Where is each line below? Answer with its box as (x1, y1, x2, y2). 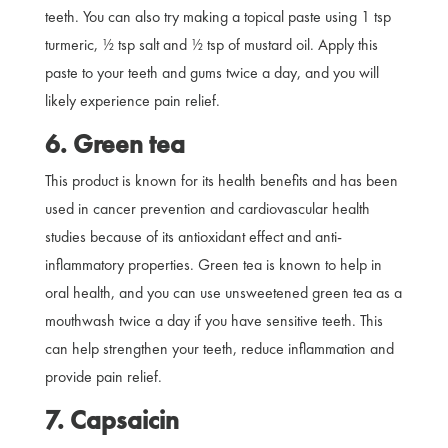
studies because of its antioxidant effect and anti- (44, 225, 342, 247)
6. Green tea (44, 126, 185, 161)
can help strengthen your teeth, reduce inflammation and (44, 337, 394, 359)
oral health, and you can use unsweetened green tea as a (44, 281, 402, 303)
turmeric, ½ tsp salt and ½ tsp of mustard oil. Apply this (44, 33, 378, 55)
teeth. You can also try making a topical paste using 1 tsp (44, 5, 391, 27)
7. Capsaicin (44, 402, 185, 437)
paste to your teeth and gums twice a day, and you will (44, 61, 379, 83)
